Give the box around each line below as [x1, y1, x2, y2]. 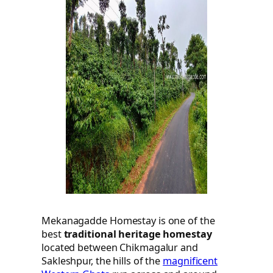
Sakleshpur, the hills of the [41, 253, 163, 268]
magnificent [163, 253, 218, 268]
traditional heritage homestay [63, 227, 212, 241]
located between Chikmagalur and [41, 240, 198, 254]
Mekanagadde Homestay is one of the [41, 213, 215, 227]
